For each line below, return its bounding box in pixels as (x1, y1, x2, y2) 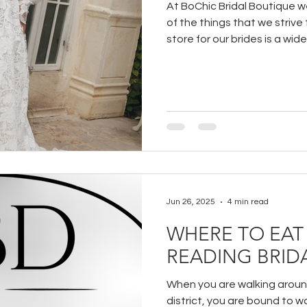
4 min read (228, 197, 269, 206)
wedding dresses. (167, 50, 255, 61)
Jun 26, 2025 (167, 197, 215, 206)
